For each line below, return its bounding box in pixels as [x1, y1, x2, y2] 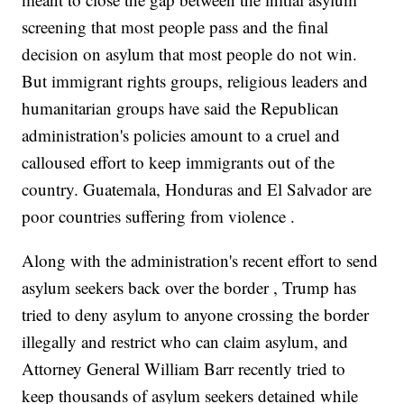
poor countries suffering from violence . [22, 205, 296, 228]
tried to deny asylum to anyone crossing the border [22, 303, 370, 326]
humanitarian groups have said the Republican [22, 96, 340, 120]
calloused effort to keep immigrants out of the [22, 151, 335, 174]
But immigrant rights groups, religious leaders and [22, 69, 369, 93]
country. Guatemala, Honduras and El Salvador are [22, 178, 372, 201]
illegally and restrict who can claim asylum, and [22, 330, 349, 353]
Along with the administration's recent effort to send [22, 249, 379, 272]
